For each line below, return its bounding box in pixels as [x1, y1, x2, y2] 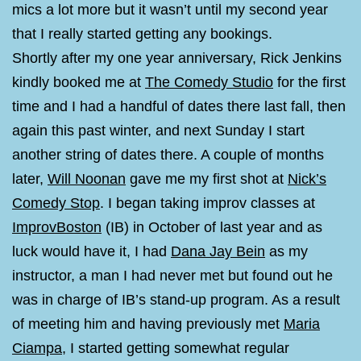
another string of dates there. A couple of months [12, 147, 324, 164]
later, [12, 171, 48, 188]
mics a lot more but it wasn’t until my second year [12, 2, 328, 19]
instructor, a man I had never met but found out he [12, 268, 333, 284]
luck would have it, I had [12, 243, 171, 260]
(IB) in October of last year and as [102, 219, 322, 236]
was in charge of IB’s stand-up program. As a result [12, 292, 340, 309]
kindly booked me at [12, 74, 145, 91]
